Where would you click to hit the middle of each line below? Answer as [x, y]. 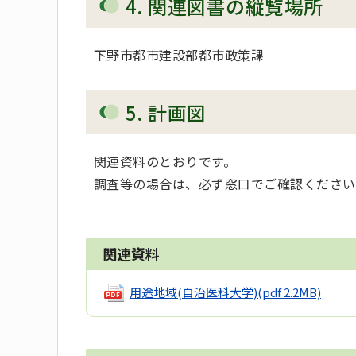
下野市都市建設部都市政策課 [179, 55]
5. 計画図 [166, 113]
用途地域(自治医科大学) [193, 292]
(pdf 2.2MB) [289, 292]
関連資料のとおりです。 [165, 161]
